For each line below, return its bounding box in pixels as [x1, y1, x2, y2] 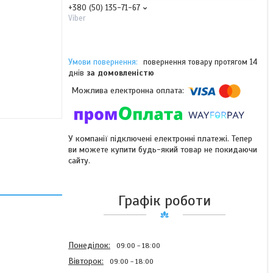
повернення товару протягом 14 [143, 57, 257, 67]
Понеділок [68, 239, 108, 250]
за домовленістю [87, 68, 154, 78]
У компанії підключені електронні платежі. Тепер [68, 133, 252, 144]
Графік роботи [118, 191, 211, 210]
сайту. [68, 155, 90, 166]
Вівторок [68, 256, 102, 266]
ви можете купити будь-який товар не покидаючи [68, 144, 257, 155]
